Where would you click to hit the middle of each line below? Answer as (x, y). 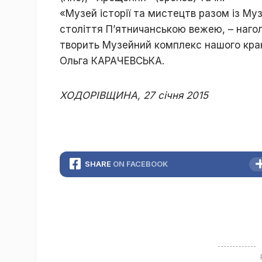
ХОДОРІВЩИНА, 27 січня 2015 (134, 95)
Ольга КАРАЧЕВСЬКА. (112, 61)
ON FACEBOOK (140, 164)
